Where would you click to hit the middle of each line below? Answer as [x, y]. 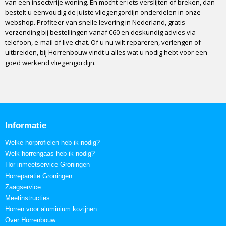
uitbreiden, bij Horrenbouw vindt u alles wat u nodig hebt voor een [106, 52]
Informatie [26, 125]
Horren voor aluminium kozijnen [51, 209]
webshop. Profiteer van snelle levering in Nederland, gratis [95, 22]
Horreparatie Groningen [39, 176]
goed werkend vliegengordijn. [50, 63]
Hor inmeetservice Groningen [47, 165]
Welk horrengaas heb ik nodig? [50, 154]
